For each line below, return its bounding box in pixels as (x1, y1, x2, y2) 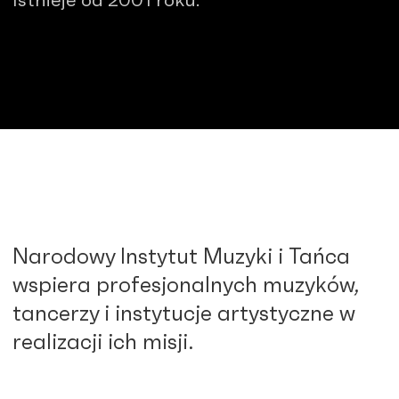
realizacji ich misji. (12, 331, 193, 354)
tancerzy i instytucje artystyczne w (12, 303, 355, 325)
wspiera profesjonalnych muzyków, (12, 274, 359, 297)
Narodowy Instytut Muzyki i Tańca (12, 246, 350, 268)
